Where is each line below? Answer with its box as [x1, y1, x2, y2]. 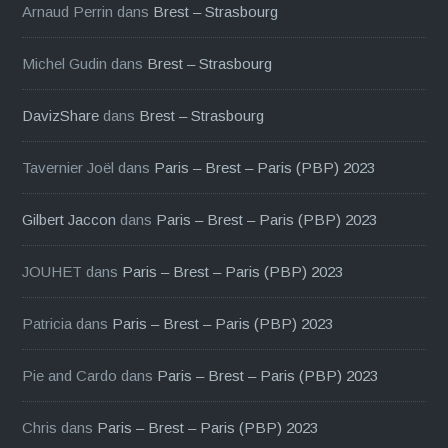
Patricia [22, 314, 73, 332]
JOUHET [22, 262, 83, 280]
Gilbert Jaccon [22, 210, 117, 228]
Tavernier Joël [22, 158, 115, 176]
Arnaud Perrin [22, 2, 114, 20]
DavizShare [22, 106, 100, 124]
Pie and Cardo [22, 366, 118, 384]
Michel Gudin [22, 54, 108, 72]
